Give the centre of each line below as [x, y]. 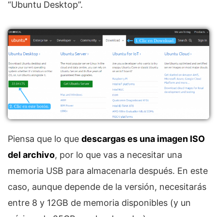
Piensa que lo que [45, 139]
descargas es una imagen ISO [143, 139]
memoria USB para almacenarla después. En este [108, 171]
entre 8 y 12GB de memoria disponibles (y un [99, 203]
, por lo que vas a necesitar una [118, 155]
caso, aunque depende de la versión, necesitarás [107, 187]
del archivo [31, 155]
